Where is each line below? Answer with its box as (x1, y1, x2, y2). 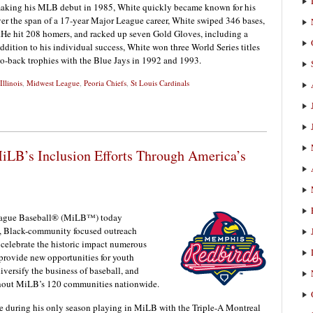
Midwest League (27, 78, 80, 89)
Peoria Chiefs (84, 78, 126, 89)
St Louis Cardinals (131, 78, 189, 89)
